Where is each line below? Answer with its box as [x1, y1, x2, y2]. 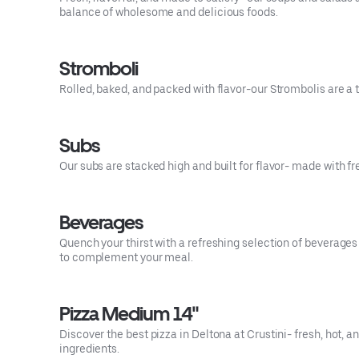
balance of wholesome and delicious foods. [59, 6, 278, 18]
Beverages [59, 211, 143, 234]
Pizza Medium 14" [59, 302, 199, 325]
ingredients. [59, 342, 120, 355]
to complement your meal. [59, 251, 194, 264]
